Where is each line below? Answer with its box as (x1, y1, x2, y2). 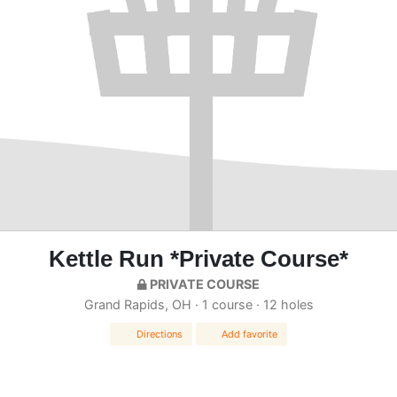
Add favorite (222, 328, 278, 340)
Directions (136, 328, 183, 340)
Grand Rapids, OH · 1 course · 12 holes (83, 296, 314, 312)
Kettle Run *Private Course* (49, 245, 348, 271)
